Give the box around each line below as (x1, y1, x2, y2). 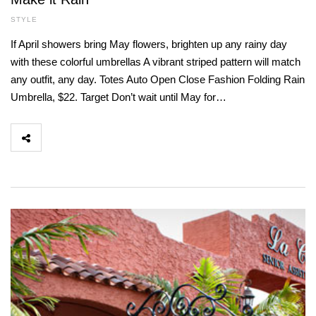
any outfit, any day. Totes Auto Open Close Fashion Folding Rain (11, 73, 305, 86)
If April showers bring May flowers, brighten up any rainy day (11, 38, 287, 51)
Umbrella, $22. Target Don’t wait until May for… (11, 91, 226, 104)
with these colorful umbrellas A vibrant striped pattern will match (11, 56, 300, 68)
